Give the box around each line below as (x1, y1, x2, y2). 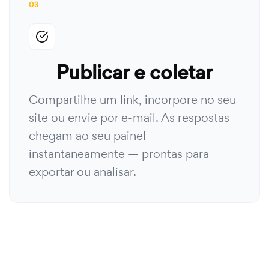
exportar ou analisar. (29, 164, 136, 180)
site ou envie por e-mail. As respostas (29, 110, 229, 125)
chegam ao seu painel (29, 128, 146, 144)
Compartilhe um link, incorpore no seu (29, 92, 236, 107)
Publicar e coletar (56, 59, 213, 86)
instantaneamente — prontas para (29, 146, 209, 162)
